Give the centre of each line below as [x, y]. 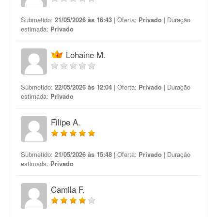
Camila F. [68, 189]
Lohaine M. [86, 54]
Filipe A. [66, 122]
